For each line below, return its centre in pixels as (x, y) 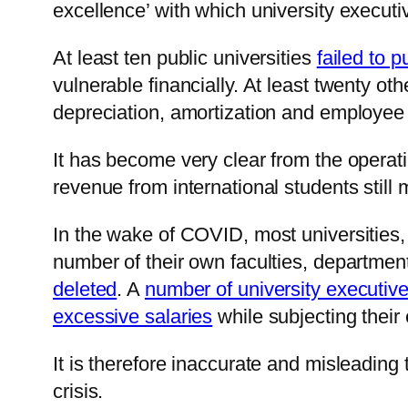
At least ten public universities (185, 58)
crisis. (78, 392)
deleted (85, 290)
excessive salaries (133, 317)
